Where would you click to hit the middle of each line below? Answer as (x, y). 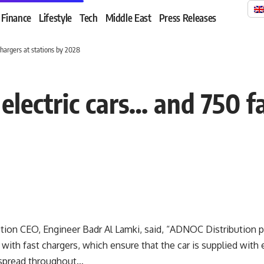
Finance (16, 17)
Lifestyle (55, 17)
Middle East (128, 17)
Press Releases (188, 17)
